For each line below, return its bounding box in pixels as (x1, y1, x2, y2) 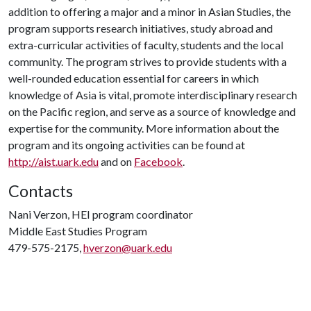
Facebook (134, 155, 183, 168)
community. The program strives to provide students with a (8, 55, 287, 68)
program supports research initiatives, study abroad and (8, 22, 273, 35)
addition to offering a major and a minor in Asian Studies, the (8, 5, 291, 18)
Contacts (8, 181, 73, 201)
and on (99, 155, 134, 168)
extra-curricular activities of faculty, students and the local (8, 38, 283, 51)
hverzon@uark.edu (83, 241, 172, 254)
